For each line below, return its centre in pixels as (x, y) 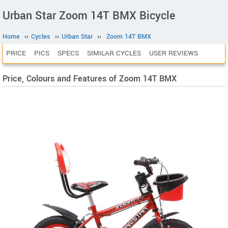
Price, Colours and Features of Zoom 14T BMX (90, 79)
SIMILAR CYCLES (114, 53)
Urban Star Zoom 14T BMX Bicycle (89, 16)
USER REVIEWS (174, 53)
